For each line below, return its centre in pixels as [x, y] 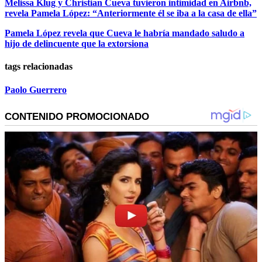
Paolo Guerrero [36, 89]
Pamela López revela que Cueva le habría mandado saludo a [125, 33]
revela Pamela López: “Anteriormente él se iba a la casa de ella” [131, 13]
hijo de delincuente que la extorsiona [77, 44]
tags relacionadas [39, 67]
